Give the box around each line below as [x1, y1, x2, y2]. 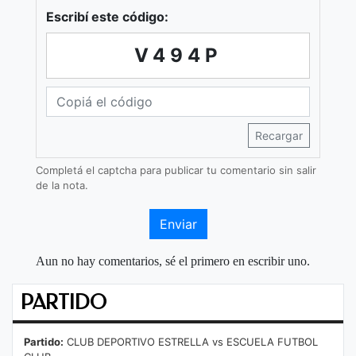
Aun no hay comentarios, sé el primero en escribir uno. [36, 254, 310, 268]
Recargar [255, 129, 303, 142]
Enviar [159, 216, 197, 232]
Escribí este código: [46, 9, 168, 25]
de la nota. [36, 179, 88, 192]
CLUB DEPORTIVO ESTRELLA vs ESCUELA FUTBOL [64, 335, 318, 348]
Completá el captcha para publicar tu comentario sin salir [36, 164, 316, 176]
